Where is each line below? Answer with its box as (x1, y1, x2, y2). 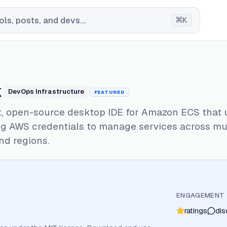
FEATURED (94, 89, 125, 95)
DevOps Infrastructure (8, 87, 84, 96)
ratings (184, 206, 207, 215)
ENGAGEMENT (176, 191, 224, 200)
